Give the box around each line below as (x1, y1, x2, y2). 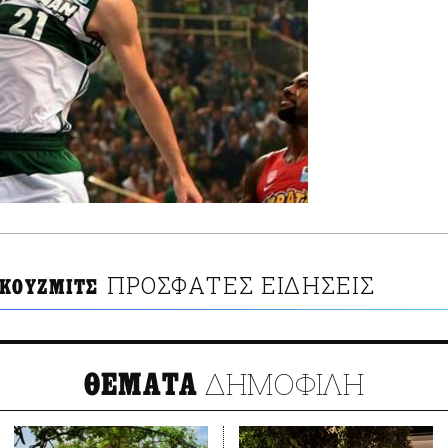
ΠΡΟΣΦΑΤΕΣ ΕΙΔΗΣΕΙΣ (106, 270, 376, 301)
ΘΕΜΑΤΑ (83, 367, 199, 404)
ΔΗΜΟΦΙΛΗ (198, 364, 365, 404)
